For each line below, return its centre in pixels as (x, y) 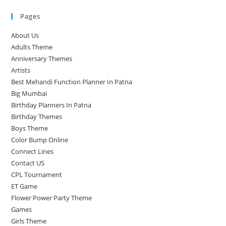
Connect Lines (33, 151)
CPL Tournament (37, 175)
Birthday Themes (37, 117)
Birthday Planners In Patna (51, 105)
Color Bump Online (40, 140)
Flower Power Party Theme (52, 198)
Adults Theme (32, 47)
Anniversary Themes (42, 59)
